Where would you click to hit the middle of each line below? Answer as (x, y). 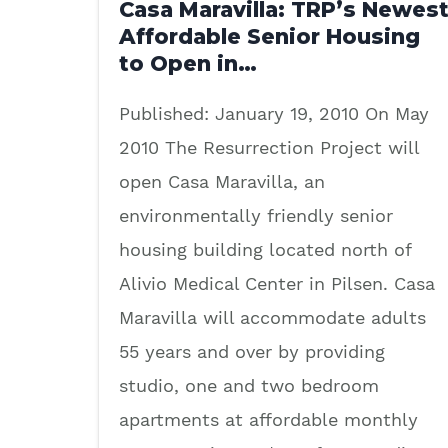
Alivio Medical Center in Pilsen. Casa (277, 284)
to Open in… (188, 64)
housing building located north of (265, 250)
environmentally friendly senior (256, 216)
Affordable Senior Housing (269, 37)
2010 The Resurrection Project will (269, 148)
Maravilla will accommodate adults (272, 318)
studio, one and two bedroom (249, 386)
